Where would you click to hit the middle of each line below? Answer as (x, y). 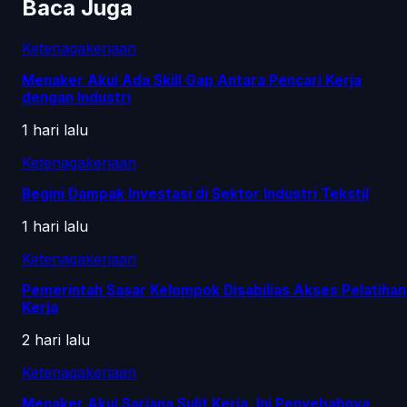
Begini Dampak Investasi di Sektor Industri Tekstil (195, 194)
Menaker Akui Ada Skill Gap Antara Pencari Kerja (192, 80)
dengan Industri (76, 97)
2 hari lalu (56, 339)
